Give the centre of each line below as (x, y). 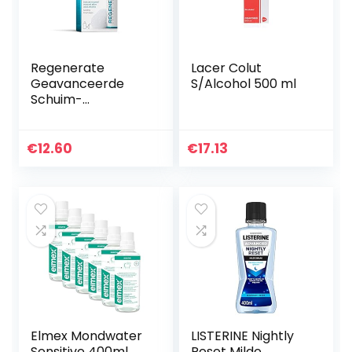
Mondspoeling (74, 115)
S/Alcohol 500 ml (244, 84)
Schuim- (57, 100)
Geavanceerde (78, 84)
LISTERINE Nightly (243, 336)
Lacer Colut (227, 68)
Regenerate (68, 68)
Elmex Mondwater (87, 336)
